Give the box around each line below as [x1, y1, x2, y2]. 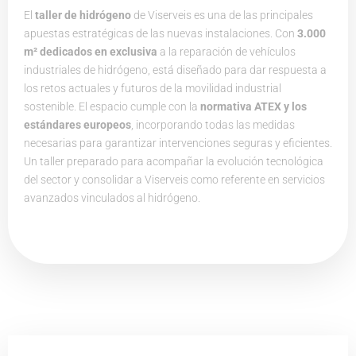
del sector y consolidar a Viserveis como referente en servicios [24, 173, 325, 187]
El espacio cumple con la [79, 100, 200, 114]
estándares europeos [24, 118, 131, 132]
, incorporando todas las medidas [131, 118, 295, 132]
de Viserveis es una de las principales [131, 9, 313, 22]
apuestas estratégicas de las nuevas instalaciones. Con [24, 27, 297, 41]
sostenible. [24, 100, 79, 114]
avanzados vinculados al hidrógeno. [24, 192, 200, 205]
